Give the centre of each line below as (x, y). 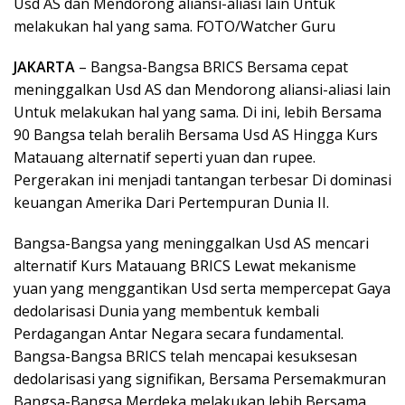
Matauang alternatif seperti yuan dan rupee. (165, 157)
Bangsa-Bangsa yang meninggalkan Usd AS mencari (191, 243)
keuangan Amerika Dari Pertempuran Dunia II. (171, 202)
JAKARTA (44, 67)
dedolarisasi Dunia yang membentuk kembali (166, 311)
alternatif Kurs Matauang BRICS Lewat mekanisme (185, 266)
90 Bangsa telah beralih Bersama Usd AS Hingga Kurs (196, 135)
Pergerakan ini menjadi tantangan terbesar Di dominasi (202, 180)
